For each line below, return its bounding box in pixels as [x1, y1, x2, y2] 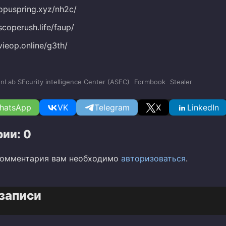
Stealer [170, 78, 192, 86]
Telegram [94, 102, 130, 113]
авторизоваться [121, 153, 186, 164]
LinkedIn [187, 102, 219, 113]
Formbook [134, 78, 165, 86]
